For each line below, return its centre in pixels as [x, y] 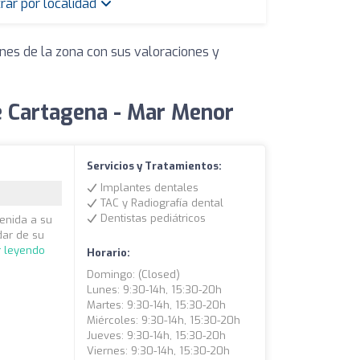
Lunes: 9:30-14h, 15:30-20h [155, 290]
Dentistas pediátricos [152, 219]
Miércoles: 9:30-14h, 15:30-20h [164, 321]
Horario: [109, 253]
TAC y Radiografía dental [161, 203]
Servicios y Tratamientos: [155, 166]
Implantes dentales [148, 188]
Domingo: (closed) [134, 275]
